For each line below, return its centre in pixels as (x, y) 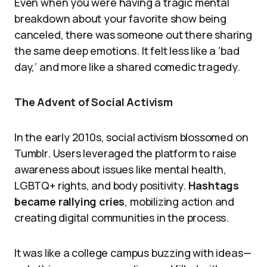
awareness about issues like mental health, (120, 169)
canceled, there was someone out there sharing (133, 35)
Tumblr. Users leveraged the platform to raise (125, 153)
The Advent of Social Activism (94, 102)
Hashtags (214, 185)
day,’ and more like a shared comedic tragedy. (127, 67)
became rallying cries (70, 201)
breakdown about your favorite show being (120, 18)
